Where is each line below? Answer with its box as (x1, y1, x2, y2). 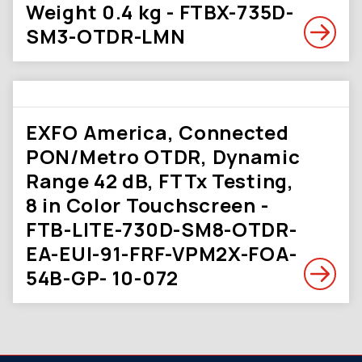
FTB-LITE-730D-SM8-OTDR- (26, 216, 297, 242)
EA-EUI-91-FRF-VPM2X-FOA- (26, 240, 297, 267)
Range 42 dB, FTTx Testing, (26, 167, 294, 194)
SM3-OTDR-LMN (26, 23, 186, 49)
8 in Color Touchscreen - (26, 192, 269, 218)
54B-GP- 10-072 (26, 264, 179, 291)
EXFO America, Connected (26, 119, 289, 145)
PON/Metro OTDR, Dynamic (26, 143, 301, 170)
